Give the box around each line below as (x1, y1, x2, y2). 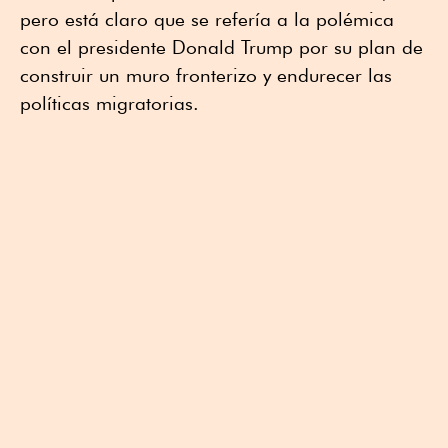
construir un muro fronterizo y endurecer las (20, 63, 392, 86)
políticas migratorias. (20, 91, 199, 114)
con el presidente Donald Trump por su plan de (20, 35, 423, 58)
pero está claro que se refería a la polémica (20, 7, 394, 30)
